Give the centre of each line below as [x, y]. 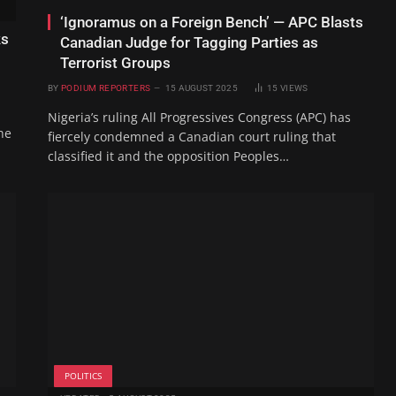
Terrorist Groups [115, 63]
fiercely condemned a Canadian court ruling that [192, 137]
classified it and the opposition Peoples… [168, 156]
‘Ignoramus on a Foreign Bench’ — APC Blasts [212, 23]
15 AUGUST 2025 [201, 88]
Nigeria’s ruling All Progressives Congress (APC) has [199, 118]
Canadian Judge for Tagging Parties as [189, 43]
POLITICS [83, 375]
